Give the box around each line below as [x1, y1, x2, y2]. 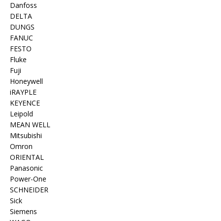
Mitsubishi [10, 131, 42, 141]
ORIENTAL [10, 152, 44, 162]
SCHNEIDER [10, 185, 48, 195]
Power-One [10, 174, 46, 184]
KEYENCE [10, 98, 40, 108]
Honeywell [10, 76, 43, 86]
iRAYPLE [10, 87, 37, 97]
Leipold [10, 109, 33, 119]
